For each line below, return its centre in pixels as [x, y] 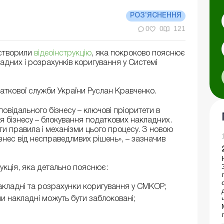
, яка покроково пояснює [138, 54]
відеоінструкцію [63, 54]
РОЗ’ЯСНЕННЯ [155, 16]
